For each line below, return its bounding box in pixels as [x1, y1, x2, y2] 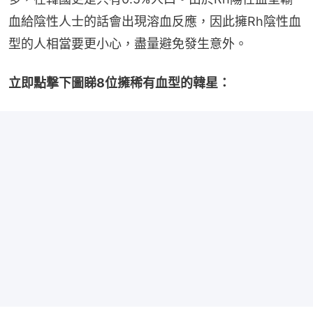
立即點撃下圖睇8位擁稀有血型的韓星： [8, 75, 231, 90]
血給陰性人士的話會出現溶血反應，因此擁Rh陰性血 [8, 13, 301, 29]
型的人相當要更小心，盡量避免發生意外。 [8, 36, 247, 51]
